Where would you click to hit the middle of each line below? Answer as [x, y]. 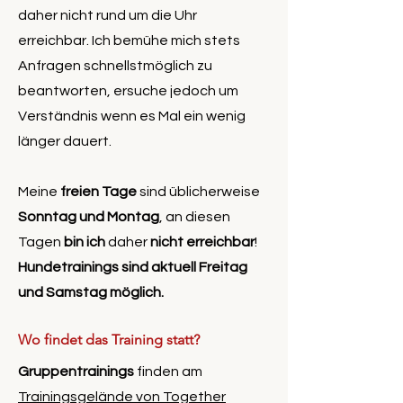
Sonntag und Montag [89, 217]
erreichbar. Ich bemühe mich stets [129, 41]
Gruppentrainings [76, 372]
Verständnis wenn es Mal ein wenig [132, 116]
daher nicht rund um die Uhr [107, 16]
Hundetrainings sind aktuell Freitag [133, 268]
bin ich [85, 242]
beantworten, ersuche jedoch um [128, 91]
